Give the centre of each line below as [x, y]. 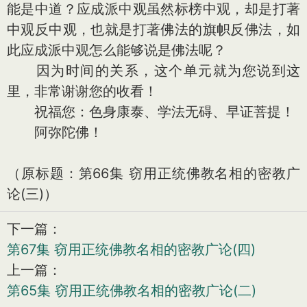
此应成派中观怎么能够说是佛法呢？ [116, 50]
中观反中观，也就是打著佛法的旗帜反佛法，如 [153, 29]
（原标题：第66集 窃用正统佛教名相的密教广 [153, 173]
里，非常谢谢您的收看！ [82, 91]
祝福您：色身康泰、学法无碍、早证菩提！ [151, 112]
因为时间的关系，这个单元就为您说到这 [153, 71]
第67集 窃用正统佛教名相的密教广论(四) [131, 249]
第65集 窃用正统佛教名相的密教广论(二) [132, 291]
